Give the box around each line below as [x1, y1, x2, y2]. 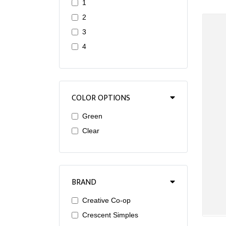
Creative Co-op [82, 196, 131, 204]
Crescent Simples [82, 211, 138, 219]
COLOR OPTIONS [72, 91, 130, 105]
